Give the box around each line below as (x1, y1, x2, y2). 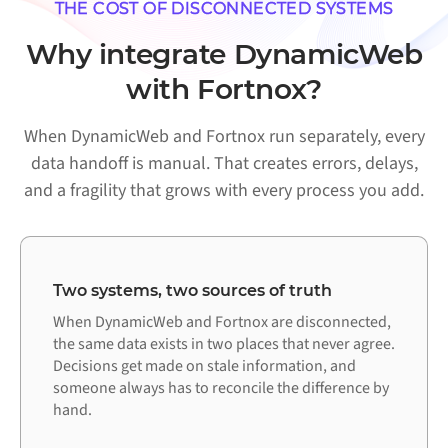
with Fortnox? (126, 72, 322, 107)
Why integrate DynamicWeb (25, 37, 423, 72)
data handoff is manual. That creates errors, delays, (30, 151, 418, 177)
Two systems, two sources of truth (53, 280, 332, 300)
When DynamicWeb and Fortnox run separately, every (23, 124, 425, 150)
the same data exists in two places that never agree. (53, 332, 395, 355)
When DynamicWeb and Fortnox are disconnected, (53, 310, 391, 333)
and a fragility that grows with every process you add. (24, 178, 424, 204)
